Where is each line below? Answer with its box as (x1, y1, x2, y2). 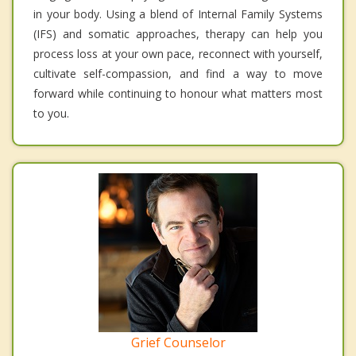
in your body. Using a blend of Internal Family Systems (33, 6, 323, 22)
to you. (33, 106, 69, 122)
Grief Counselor (130, 334, 226, 352)
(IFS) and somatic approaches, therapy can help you (33, 26, 323, 42)
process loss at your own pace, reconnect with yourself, (33, 46, 323, 62)
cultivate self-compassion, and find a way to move (33, 66, 323, 82)
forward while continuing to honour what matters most (33, 86, 323, 102)
